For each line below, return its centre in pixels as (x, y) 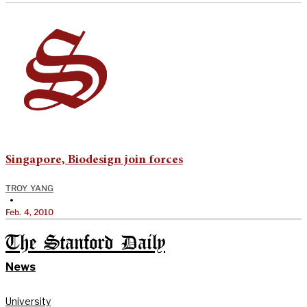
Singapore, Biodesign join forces (94, 160)
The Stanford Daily (85, 243)
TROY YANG (29, 188)
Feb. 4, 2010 (30, 212)
